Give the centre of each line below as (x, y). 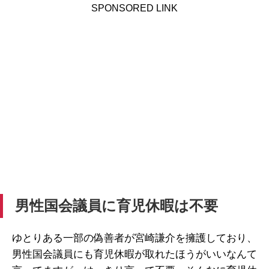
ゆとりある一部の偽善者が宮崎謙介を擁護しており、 (134, 238)
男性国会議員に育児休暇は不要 (116, 206)
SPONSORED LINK (134, 8)
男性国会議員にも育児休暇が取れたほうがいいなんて (134, 254)
